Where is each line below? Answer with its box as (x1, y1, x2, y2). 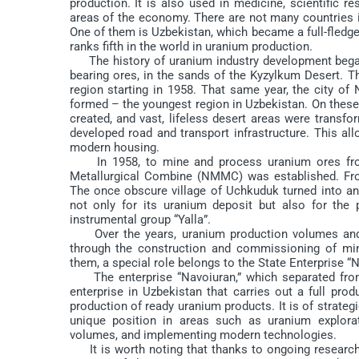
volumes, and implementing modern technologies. (69, 327, 337, 342)
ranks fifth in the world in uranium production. (69, 38, 313, 54)
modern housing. (69, 139, 159, 155)
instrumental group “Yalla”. (69, 212, 211, 227)
